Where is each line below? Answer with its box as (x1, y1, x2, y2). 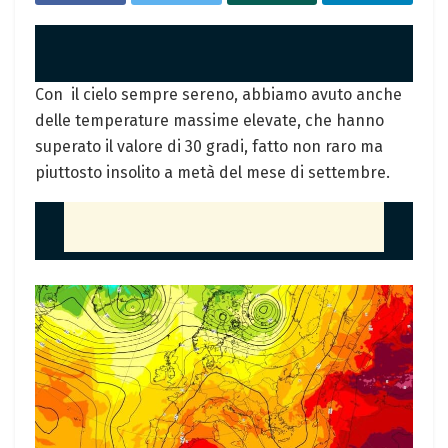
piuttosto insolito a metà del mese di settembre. (35, 162, 390, 182)
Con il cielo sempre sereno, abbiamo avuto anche (35, 84, 402, 104)
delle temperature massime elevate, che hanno (35, 110, 384, 130)
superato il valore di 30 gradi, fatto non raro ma (35, 136, 383, 156)
